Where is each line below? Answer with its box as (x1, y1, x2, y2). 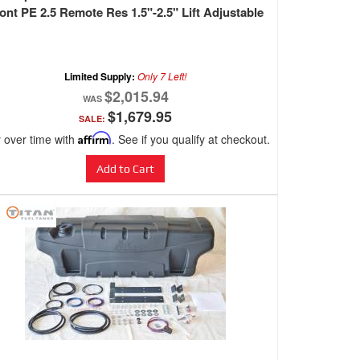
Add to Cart (96, 162, 154, 176)
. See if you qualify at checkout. (111, 131, 270, 148)
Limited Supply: (64, 69, 137, 84)
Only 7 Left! (137, 69, 186, 84)
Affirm (77, 131, 112, 145)
